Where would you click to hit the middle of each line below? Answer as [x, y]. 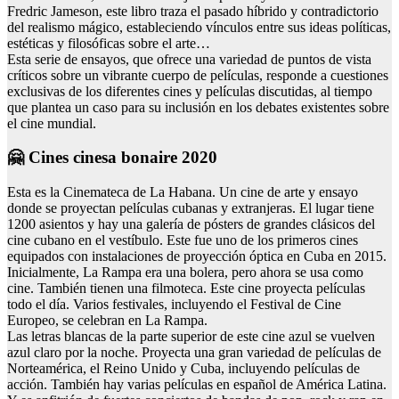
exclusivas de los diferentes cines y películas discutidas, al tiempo [190, 91]
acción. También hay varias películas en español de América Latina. [197, 385]
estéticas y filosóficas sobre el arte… [109, 43]
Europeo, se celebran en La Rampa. [107, 321]
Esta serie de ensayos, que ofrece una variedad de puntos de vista [189, 59]
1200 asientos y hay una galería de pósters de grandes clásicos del [191, 224]
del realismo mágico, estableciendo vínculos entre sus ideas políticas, [199, 27]
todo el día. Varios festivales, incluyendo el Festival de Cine [174, 305]
